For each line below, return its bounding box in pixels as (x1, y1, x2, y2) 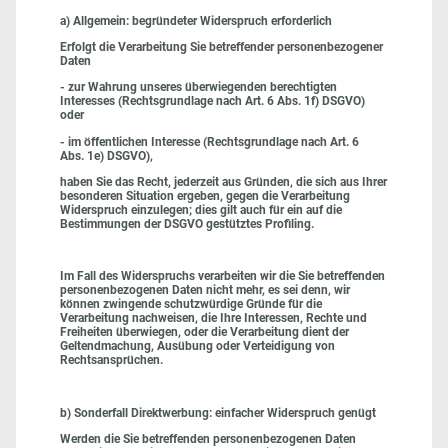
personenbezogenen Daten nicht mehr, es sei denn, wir (60, 283, 350, 298)
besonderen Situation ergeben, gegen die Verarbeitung (60, 188, 350, 203)
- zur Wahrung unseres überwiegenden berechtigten (60, 80, 337, 95)
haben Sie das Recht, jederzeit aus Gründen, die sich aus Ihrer (60, 174, 387, 189)
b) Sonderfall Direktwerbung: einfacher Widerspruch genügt (60, 405, 376, 420)
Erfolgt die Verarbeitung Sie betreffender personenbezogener (60, 40, 383, 55)
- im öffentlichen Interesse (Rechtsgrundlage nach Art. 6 (60, 134, 359, 149)
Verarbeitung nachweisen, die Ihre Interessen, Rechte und (60, 311, 367, 326)
